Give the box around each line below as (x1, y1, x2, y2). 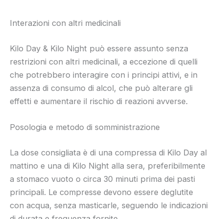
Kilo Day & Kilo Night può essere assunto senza (10, 44, 188, 54)
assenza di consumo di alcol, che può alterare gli (10, 83, 193, 93)
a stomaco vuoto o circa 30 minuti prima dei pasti (10, 174, 195, 184)
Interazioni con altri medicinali (10, 18, 121, 28)
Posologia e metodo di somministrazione (10, 122, 160, 132)
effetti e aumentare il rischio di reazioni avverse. (10, 96, 188, 107)
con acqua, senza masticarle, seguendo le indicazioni (10, 200, 208, 210)
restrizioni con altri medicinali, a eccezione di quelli (10, 57, 197, 67)
